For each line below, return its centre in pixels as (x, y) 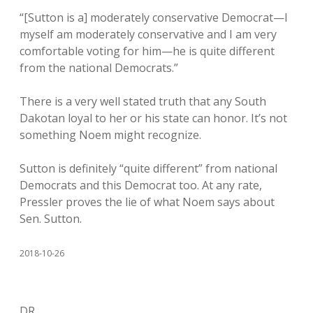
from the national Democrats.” (99, 68)
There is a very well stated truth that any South (143, 101)
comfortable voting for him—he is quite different (147, 51)
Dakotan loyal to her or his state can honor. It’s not (153, 118)
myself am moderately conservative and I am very (148, 34)
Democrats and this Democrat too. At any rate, (141, 185)
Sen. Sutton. (51, 219)
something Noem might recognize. (110, 135)
